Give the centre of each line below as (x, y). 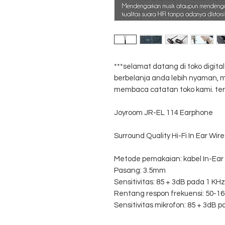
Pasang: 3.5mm (140, 171)
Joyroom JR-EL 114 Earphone (163, 113)
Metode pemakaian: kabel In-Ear (169, 159)
